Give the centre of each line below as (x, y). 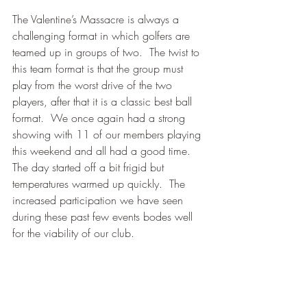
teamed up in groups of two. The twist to (108, 52)
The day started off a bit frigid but (90, 168)
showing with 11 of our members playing (108, 135)
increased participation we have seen (99, 200)
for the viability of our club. (73, 233)
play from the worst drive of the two (94, 85)
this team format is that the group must (99, 69)
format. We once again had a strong (100, 118)
